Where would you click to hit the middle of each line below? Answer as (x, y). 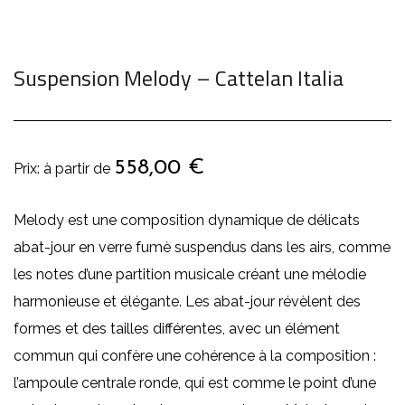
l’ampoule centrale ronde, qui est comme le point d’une (195, 383)
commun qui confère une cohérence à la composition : (195, 356)
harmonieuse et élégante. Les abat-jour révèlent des (187, 301)
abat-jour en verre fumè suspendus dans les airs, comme (202, 247)
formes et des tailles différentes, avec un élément (177, 329)
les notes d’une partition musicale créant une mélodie (190, 274)
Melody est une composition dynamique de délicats (187, 220)
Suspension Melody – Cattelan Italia (179, 78)
